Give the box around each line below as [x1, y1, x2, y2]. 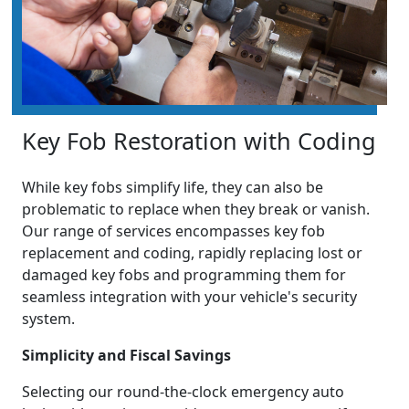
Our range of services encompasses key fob [22, 221, 325, 242]
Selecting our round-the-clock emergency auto [22, 382, 344, 403]
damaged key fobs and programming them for [22, 265, 346, 286]
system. [22, 309, 75, 330]
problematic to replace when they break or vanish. [22, 199, 370, 220]
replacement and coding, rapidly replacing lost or [22, 243, 362, 264]
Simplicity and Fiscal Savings [22, 345, 231, 366]
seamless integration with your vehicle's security [22, 287, 357, 308]
